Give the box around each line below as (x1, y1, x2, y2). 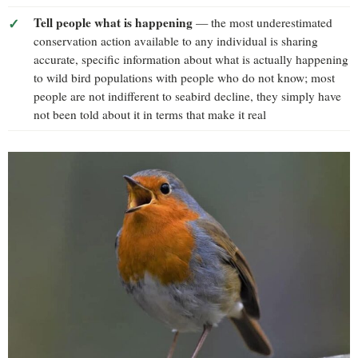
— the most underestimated (193, 14, 332, 31)
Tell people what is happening (34, 14, 193, 32)
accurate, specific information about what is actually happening (34, 51, 348, 68)
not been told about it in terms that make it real (34, 106, 266, 123)
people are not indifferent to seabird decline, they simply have (34, 88, 341, 105)
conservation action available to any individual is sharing (34, 33, 318, 50)
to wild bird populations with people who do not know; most (34, 70, 335, 86)
